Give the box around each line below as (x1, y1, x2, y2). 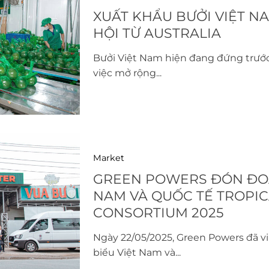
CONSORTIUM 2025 (92, 204, 223, 221)
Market (92, 152, 124, 163)
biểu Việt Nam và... (92, 246, 181, 258)
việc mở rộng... (92, 67, 162, 79)
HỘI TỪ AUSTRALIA (92, 25, 221, 41)
